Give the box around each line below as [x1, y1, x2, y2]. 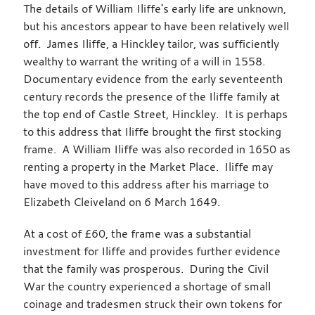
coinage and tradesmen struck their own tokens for [22, 295, 282, 311]
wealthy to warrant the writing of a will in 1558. [22, 53, 268, 69]
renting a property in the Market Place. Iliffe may [22, 158, 273, 174]
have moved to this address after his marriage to [22, 176, 269, 192]
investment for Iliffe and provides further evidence [22, 243, 281, 259]
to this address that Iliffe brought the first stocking [22, 123, 281, 139]
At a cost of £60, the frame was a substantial [22, 225, 251, 241]
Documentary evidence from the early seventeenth [22, 70, 283, 86]
